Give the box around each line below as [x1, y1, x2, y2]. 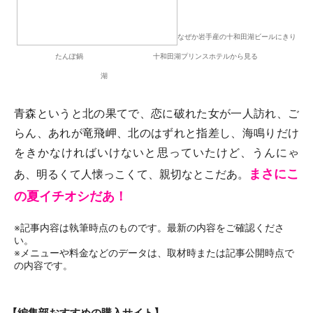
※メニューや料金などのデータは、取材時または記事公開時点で [14, 247, 294, 259]
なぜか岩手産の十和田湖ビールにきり [177, 32, 296, 41]
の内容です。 [14, 259, 73, 271]
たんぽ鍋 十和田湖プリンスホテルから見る [55, 52, 258, 60]
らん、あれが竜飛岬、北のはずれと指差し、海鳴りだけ [14, 126, 299, 140]
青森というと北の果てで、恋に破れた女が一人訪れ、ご [14, 106, 299, 120]
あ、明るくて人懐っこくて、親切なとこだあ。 [14, 167, 249, 181]
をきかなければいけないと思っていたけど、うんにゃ [14, 145, 299, 159]
